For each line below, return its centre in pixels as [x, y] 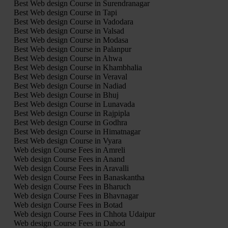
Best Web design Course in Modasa [71, 40]
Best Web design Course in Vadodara [73, 22]
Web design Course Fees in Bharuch [72, 187]
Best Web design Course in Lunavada [74, 104]
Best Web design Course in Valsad [69, 31]
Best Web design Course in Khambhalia [78, 68]
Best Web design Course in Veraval [70, 77]
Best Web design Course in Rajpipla [72, 113]
